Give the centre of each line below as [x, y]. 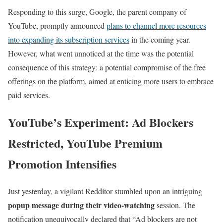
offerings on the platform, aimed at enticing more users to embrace [111, 81]
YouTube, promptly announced [57, 26]
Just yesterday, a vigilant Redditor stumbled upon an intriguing [105, 191]
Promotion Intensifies [62, 164]
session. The [175, 205]
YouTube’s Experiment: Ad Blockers [101, 122]
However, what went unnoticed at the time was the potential [101, 53]
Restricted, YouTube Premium [85, 143]
